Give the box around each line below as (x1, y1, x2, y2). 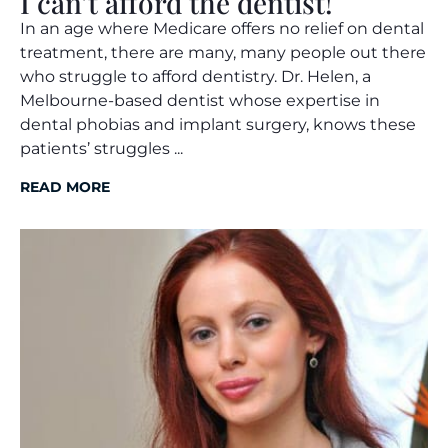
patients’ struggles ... (20, 138, 183, 158)
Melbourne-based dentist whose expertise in (20, 90, 380, 110)
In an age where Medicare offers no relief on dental (20, 18, 424, 38)
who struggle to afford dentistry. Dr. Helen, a (20, 66, 371, 86)
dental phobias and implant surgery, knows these (20, 114, 416, 134)
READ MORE (20, 177, 110, 196)
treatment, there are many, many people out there (20, 42, 426, 62)
